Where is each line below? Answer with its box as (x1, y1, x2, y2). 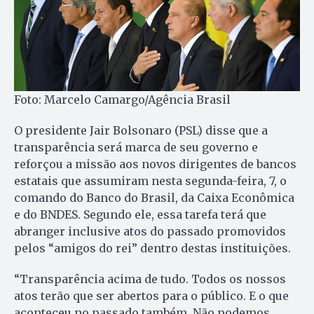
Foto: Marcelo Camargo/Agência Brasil (14, 93, 231, 107)
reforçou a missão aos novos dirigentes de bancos (14, 157, 296, 172)
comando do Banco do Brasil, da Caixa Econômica (14, 191, 294, 205)
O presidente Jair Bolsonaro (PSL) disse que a (14, 123, 268, 138)
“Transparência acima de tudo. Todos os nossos (14, 272, 286, 287)
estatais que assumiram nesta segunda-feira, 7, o (14, 174, 287, 189)
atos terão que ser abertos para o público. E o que (14, 289, 289, 303)
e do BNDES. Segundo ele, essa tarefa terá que (14, 207, 266, 222)
